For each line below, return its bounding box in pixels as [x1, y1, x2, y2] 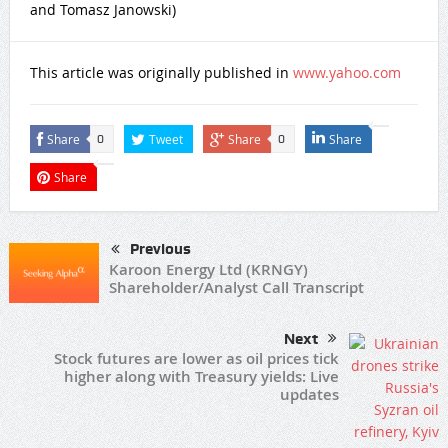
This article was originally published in [29, 63, 293, 83]
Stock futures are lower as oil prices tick [54, 348, 340, 370]
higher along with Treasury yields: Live [64, 366, 340, 388]
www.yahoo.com [292, 63, 401, 83]
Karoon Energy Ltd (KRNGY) [108, 259, 308, 281]
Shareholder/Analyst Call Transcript [108, 277, 364, 299]
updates [280, 384, 340, 406]
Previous [129, 240, 191, 259]
